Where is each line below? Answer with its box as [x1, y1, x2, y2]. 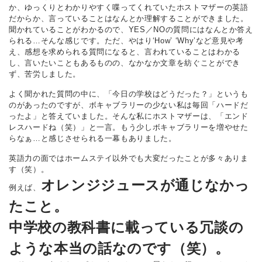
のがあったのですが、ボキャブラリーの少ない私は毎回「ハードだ [9, 100, 249, 109]
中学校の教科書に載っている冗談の [9, 219, 244, 235]
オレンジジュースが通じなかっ [40, 177, 250, 193]
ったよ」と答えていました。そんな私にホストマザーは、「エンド [9, 111, 249, 120]
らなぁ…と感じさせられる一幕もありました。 [9, 133, 177, 143]
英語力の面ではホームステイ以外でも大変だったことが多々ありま [9, 153, 249, 163]
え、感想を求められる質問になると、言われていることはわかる [9, 47, 240, 56]
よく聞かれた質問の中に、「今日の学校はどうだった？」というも [9, 89, 249, 98]
